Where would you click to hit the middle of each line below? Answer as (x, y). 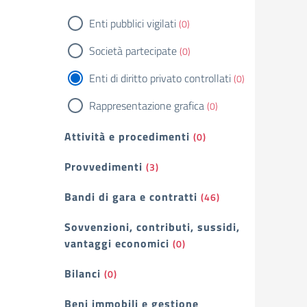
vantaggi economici (117, 243)
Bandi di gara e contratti (131, 197)
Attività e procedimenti (127, 136)
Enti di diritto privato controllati (160, 78)
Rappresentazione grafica (147, 106)
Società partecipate (133, 51)
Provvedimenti (103, 167)
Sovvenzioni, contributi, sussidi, (152, 227)
